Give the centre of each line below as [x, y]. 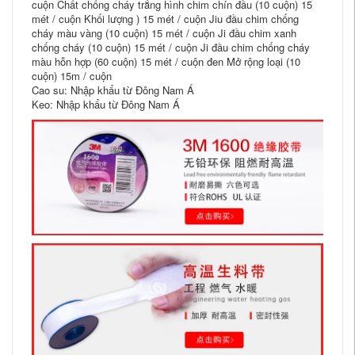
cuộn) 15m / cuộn [72, 76]
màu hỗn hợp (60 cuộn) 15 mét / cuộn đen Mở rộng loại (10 [166, 61]
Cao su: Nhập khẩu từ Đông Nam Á [113, 90]
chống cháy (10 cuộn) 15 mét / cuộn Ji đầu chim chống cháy [171, 47]
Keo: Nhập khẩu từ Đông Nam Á [106, 104]
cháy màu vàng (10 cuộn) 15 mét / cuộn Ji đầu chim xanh [164, 33]
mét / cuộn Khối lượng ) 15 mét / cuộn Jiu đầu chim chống [165, 19]
